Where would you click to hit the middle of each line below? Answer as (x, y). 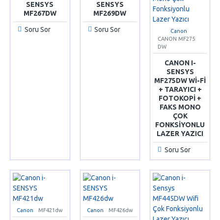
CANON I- (180, 63)
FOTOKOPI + (180, 98)
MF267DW (40, 13)
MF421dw (51, 210)
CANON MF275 (177, 39)
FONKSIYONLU (180, 125)
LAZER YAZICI (180, 134)
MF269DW (110, 13)
